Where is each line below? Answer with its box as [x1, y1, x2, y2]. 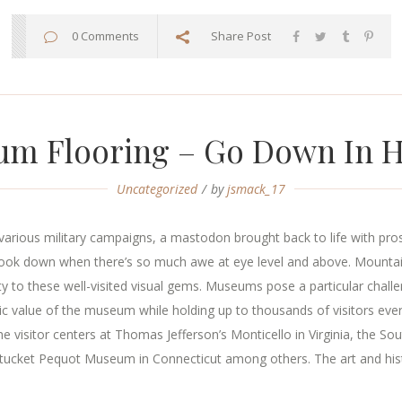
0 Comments [71, 27, 139, 44]
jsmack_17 [227, 179, 285, 197]
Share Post [210, 27, 271, 44]
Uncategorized [117, 179, 197, 197]
